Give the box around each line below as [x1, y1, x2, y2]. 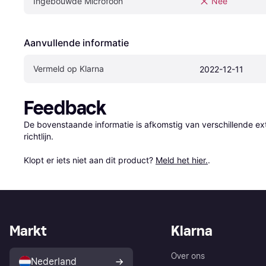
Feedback [24, 96, 106, 119]
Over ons [171, 251, 205, 261]
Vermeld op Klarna [33, 63, 104, 74]
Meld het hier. [156, 154, 208, 165]
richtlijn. [24, 131, 53, 141]
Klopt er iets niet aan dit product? [24, 154, 156, 165]
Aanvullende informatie [24, 36, 129, 49]
